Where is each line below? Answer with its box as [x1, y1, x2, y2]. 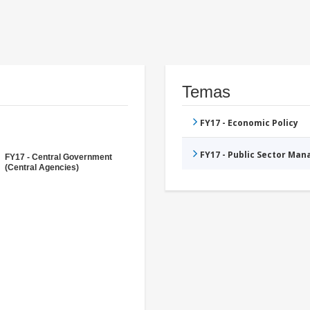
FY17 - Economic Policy [200, 117, 298, 129]
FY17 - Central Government [5, 152, 112, 163]
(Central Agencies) [5, 163, 79, 173]
